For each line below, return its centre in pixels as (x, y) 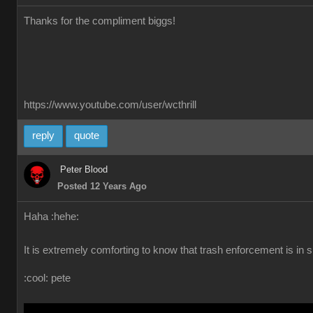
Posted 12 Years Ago (102, 186)
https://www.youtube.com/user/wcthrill (110, 105)
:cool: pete (47, 278)
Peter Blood (84, 169)
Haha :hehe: (51, 217)
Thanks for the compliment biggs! (100, 21)
